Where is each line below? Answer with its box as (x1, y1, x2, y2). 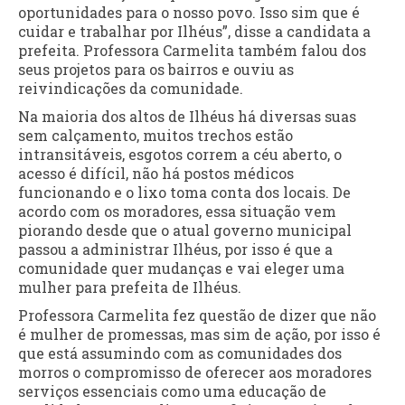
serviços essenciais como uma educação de (18, 381, 326, 401)
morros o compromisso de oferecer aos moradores (18, 363, 372, 382)
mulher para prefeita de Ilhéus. (18, 278, 241, 297)
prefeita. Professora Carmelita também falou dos (18, 41, 366, 61)
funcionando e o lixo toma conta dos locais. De (18, 183, 351, 202)
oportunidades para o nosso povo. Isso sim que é (18, 3, 360, 23)
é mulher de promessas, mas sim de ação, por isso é (18, 325, 381, 344)
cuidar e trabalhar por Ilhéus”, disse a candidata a (18, 22, 371, 42)
